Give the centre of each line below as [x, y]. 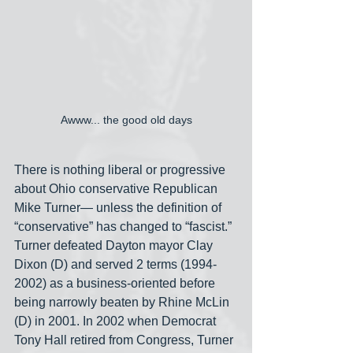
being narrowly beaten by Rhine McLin [123, 302]
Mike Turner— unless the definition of [119, 207]
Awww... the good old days [126, 119]
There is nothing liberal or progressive [121, 169]
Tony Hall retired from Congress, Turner [125, 340]
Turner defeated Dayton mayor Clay [115, 245]
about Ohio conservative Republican [117, 188]
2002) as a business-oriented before [116, 283]
